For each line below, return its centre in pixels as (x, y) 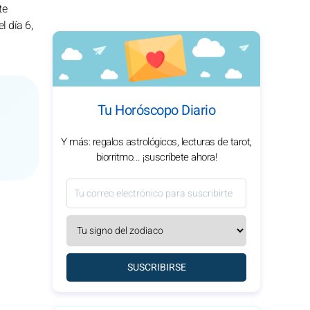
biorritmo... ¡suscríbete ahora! (156, 157)
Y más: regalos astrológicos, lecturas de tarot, (156, 142)
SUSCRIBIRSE (156, 267)
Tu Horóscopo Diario (156, 110)
